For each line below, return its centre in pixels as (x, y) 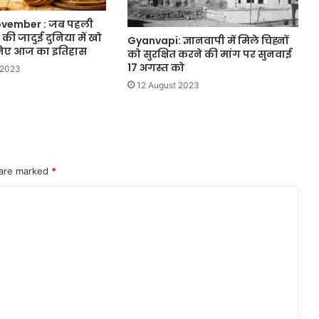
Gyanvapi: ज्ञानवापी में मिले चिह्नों (208, 41)
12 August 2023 (168, 85)
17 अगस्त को (156, 68)
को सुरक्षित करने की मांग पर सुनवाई (209, 54)
